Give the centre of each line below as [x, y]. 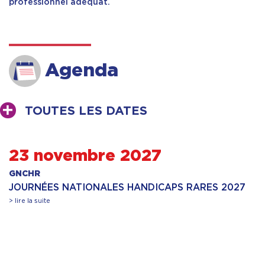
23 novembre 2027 [85, 156]
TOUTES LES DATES [86, 112]
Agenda [82, 70]
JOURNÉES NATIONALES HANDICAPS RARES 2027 [127, 188]
